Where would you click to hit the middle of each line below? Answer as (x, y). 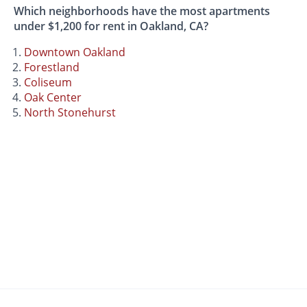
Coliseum (48, 82)
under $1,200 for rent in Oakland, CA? (111, 26)
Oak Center (53, 97)
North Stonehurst (70, 112)
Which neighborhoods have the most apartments (142, 11)
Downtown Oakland (75, 52)
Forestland (52, 67)
